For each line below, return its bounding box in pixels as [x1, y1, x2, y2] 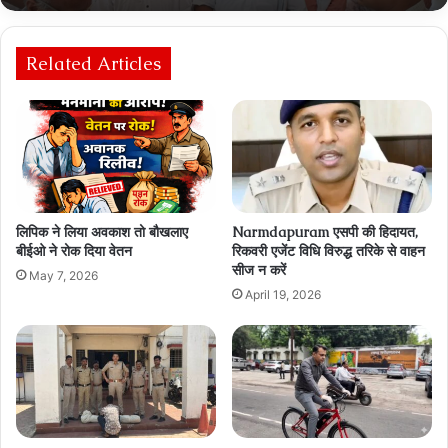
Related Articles [26, 52, 161, 76]
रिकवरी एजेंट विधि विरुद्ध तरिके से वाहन [232, 241, 425, 260]
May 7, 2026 [29, 267, 98, 283]
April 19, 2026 [245, 286, 321, 302]
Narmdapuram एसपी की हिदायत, [232, 222, 418, 241]
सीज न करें [232, 260, 286, 279]
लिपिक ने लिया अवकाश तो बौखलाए [16, 222, 188, 241]
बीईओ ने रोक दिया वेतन [16, 241, 132, 260]
